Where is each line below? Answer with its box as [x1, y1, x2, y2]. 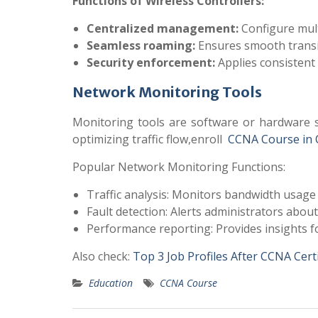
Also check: [72, 248, 133, 264]
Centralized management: [87, 21, 238, 36]
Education [89, 276, 133, 290]
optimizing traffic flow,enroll [72, 131, 228, 147]
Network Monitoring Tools [72, 83, 262, 101]
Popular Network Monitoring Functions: [72, 159, 285, 175]
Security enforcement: [87, 55, 215, 70]
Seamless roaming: [87, 38, 195, 53]
